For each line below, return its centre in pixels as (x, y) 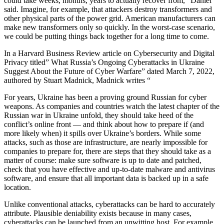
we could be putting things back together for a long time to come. (106, 36)
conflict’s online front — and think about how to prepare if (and (104, 124)
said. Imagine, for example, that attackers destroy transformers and (108, 9)
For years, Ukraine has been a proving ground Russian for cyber (105, 97)
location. (17, 187)
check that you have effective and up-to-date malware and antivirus (109, 169)
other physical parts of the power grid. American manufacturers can (110, 18)
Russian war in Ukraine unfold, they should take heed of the (99, 115)
